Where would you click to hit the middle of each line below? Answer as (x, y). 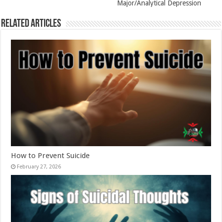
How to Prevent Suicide (51, 155)
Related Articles (31, 24)
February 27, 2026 (39, 166)
